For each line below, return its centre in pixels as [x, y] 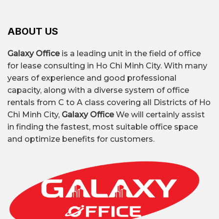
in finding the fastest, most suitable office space [103, 127]
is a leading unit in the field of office [130, 54]
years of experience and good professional [92, 78]
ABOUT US [33, 31]
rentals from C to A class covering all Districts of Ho [109, 103]
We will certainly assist [160, 115]
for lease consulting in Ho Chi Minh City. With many [107, 66]
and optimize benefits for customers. [81, 139]
